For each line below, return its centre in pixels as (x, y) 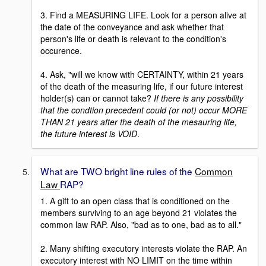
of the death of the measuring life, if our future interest (142, 86)
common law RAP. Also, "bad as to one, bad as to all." (141, 225)
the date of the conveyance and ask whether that (132, 26)
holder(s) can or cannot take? (97, 98)
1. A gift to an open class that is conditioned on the (135, 201)
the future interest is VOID (89, 133)
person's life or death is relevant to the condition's (133, 38)
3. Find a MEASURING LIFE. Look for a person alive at (143, 15)
